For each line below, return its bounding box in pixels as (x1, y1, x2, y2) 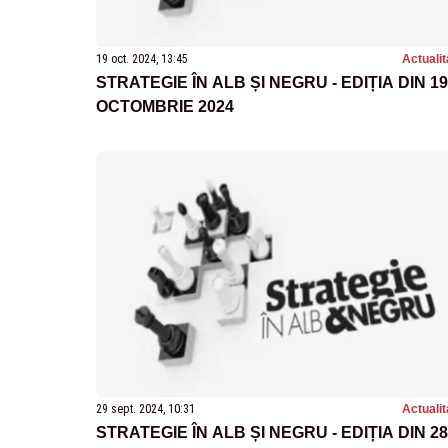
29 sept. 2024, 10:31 (96, 401, 195, 416)
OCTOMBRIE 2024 (96, 98, 234, 116)
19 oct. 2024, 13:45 (96, 52, 188, 67)
